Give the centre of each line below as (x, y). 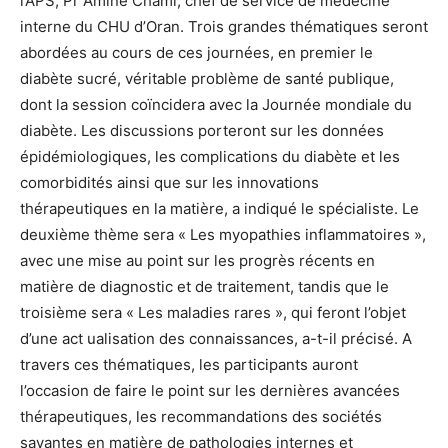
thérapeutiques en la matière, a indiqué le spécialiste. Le (219, 208)
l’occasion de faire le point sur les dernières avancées (210, 390)
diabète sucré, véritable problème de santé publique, (207, 78)
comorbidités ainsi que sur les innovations (169, 182)
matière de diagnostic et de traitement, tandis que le (204, 286)
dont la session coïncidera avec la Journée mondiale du (216, 104)
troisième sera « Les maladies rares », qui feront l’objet (213, 312)
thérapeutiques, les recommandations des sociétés (201, 416)
